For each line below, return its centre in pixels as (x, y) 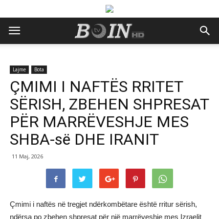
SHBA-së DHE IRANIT (84, 139)
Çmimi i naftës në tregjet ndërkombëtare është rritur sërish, (103, 204)
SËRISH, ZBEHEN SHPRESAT (109, 104)
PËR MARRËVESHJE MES (99, 122)
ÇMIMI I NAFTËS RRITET (96, 87)
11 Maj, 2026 (27, 156)
